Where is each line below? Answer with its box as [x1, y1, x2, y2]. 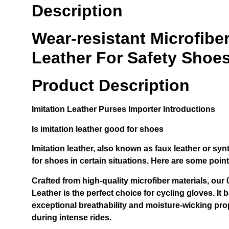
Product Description [32, 76, 190, 95]
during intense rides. [32, 213, 111, 222]
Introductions [161, 105, 215, 114]
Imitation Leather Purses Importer [32, 105, 161, 114]
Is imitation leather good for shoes [32, 124, 164, 133]
